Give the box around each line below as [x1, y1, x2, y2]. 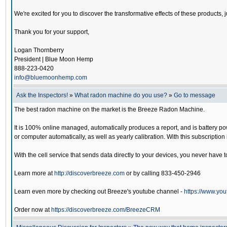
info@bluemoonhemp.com [14, 74, 87, 81]
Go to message [174, 92, 215, 99]
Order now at [14, 206, 51, 213]
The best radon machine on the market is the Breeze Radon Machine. [14, 106, 205, 113]
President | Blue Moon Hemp [14, 56, 93, 63]
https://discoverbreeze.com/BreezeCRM [51, 206, 160, 213]
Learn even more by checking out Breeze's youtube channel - [14, 188, 184, 195]
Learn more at [14, 170, 54, 177]
